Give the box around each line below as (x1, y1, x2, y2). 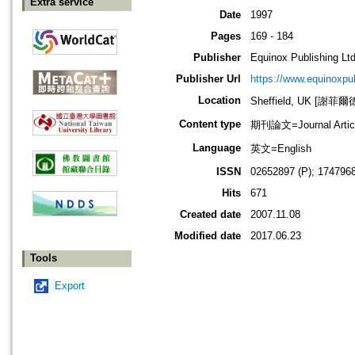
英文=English (250, 143, 311, 155)
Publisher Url (176, 73, 241, 86)
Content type (179, 118, 241, 131)
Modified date (174, 230, 241, 242)
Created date (180, 208, 241, 221)
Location (198, 94, 241, 107)
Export (55, 280, 85, 292)
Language (193, 142, 241, 155)
